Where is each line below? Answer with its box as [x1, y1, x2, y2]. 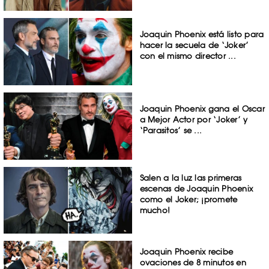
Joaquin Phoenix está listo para [139, 29, 264, 40]
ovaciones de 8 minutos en [139, 258, 246, 268]
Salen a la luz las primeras [139, 172, 242, 183]
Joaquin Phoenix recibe [139, 247, 234, 257]
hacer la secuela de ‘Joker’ [139, 40, 249, 50]
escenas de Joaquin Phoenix [139, 183, 253, 193]
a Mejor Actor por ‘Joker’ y [139, 114, 248, 124]
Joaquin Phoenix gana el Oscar [139, 103, 265, 113]
